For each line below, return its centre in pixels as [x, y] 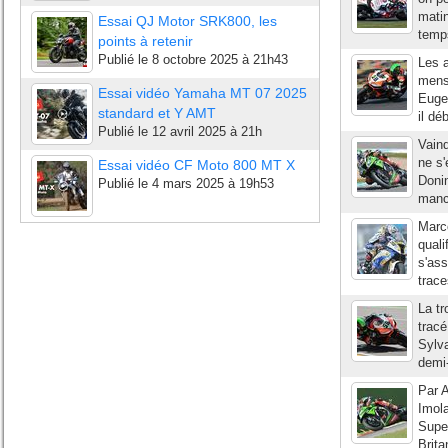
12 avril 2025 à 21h [207, 131]
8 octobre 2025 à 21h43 [220, 59]
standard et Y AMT [157, 113]
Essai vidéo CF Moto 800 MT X [196, 165]
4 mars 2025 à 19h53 [213, 183]
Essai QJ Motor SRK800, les [187, 21]
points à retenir [145, 41]
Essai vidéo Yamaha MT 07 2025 [202, 93]
